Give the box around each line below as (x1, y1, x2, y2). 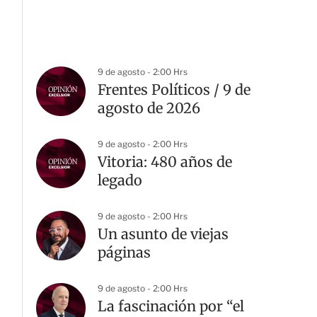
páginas (98, 243, 151, 261)
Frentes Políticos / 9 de (98, 81, 250, 98)
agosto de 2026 (98, 99, 200, 117)
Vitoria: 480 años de (98, 153, 232, 171)
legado (98, 171, 142, 189)
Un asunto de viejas (98, 225, 229, 243)
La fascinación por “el (98, 297, 244, 315)
